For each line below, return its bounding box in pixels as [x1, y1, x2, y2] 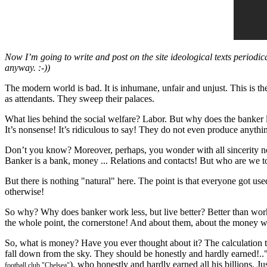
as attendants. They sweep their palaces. [5, 93, 154, 104]
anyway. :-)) [5, 62, 50, 73]
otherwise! [5, 186, 44, 197]
